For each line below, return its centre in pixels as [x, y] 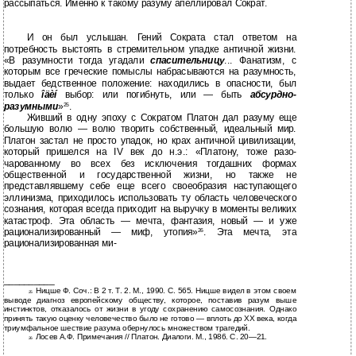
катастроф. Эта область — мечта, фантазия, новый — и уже [150, 221]
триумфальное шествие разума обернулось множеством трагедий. [127, 327]
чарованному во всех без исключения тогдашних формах [150, 164]
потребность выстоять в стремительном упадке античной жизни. [150, 49]
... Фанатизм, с [260, 60]
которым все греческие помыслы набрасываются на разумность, [150, 72]
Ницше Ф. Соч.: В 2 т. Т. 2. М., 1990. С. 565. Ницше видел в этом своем [166, 290]
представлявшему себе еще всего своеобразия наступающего [150, 186]
